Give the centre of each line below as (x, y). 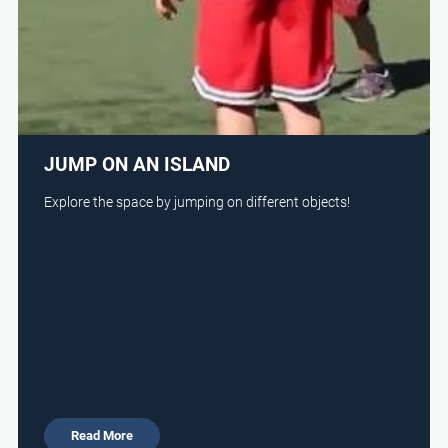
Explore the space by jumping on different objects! (197, 202)
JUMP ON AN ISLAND (137, 163)
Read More (102, 435)
